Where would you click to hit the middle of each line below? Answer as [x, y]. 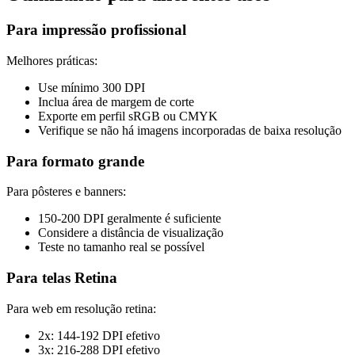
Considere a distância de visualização [131, 233]
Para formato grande [75, 161]
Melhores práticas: [52, 61]
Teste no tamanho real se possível [121, 247]
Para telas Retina [62, 278]
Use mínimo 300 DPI [92, 88]
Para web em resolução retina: [81, 308]
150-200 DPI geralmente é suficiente [130, 219]
